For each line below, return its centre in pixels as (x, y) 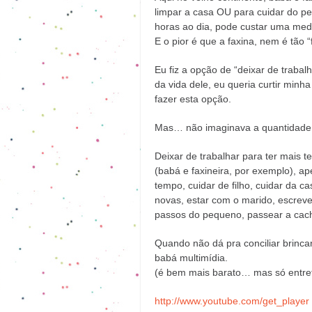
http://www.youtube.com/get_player (232, 301)
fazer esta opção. (193, 99)
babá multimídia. (191, 258)
